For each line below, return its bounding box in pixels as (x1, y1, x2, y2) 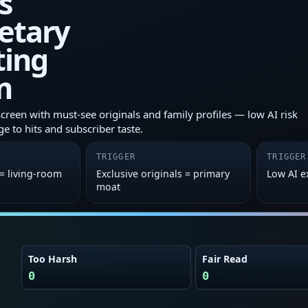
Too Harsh (27, 252, 77, 266)
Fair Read (201, 252, 247, 266)
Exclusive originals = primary (96, 167, 230, 181)
